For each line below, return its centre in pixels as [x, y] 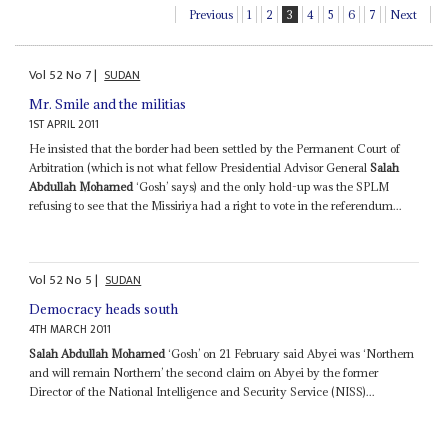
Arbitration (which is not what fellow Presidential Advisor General [200, 167]
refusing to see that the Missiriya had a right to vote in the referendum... [216, 205]
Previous [211, 15]
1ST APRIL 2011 [64, 124]
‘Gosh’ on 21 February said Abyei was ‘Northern [290, 354]
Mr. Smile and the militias [108, 103]
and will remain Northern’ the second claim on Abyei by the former [204, 373]
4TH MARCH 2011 [70, 330]
